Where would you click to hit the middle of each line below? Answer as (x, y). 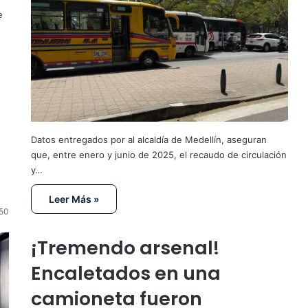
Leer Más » (74, 199)
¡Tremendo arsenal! (125, 248)
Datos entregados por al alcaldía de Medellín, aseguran (148, 139)
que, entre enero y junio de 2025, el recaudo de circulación (158, 154)
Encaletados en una (125, 274)
